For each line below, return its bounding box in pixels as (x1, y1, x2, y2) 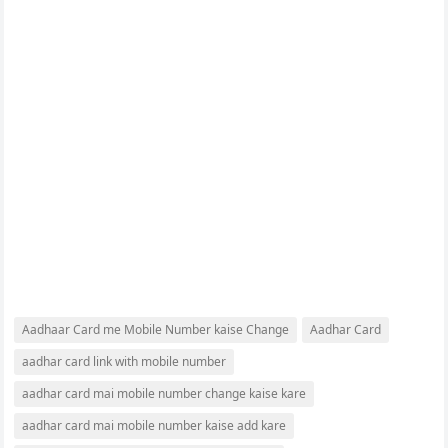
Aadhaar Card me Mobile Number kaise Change (22, 321, 290, 338)
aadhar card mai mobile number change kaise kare (22, 385, 307, 402)
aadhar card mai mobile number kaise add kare (22, 417, 287, 434)
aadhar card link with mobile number (22, 353, 227, 370)
